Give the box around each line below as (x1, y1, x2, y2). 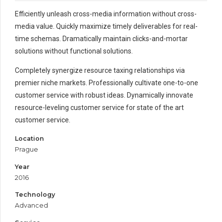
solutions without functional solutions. (15, 47, 133, 55)
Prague (15, 145, 38, 153)
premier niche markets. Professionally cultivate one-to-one (15, 78, 198, 87)
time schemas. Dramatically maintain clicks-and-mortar (15, 34, 188, 43)
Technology (15, 191, 55, 199)
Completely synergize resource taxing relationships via (15, 66, 185, 74)
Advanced (15, 202, 48, 210)
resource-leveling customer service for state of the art (15, 103, 184, 111)
